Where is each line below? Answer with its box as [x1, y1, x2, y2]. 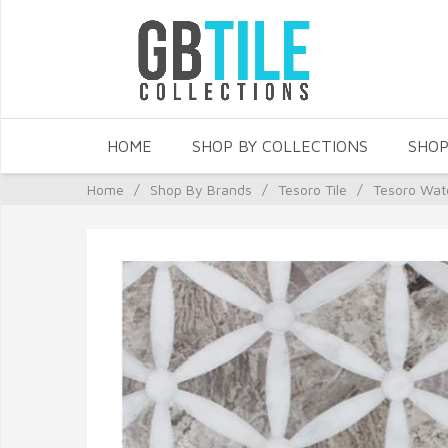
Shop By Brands [150, 181, 252, 198]
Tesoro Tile [278, 181, 347, 198]
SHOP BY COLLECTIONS [192, 137, 368, 155]
